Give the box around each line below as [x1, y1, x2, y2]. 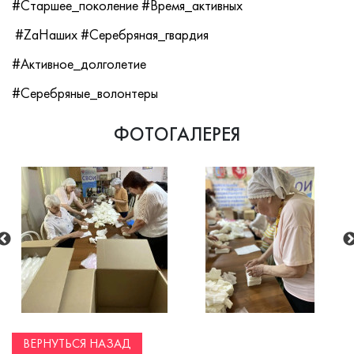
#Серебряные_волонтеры [12, 87, 158, 101]
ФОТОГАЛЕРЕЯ [114, 126, 240, 145]
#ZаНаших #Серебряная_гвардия [12, 28, 209, 43]
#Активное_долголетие [12, 58, 146, 72]
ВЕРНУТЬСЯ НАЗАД [23, 337, 131, 351]
